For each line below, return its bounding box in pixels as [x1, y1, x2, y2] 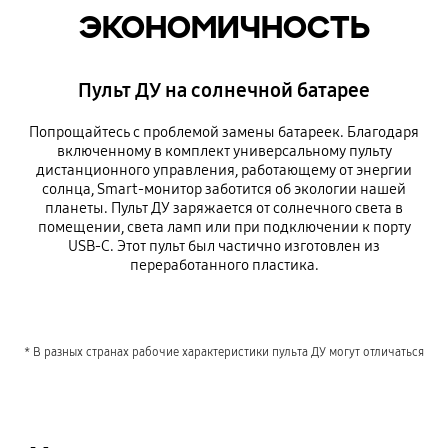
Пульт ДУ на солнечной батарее [78, 78, 370, 103]
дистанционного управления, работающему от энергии [36, 161, 412, 180]
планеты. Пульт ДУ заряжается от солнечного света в [45, 199, 403, 218]
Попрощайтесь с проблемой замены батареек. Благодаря [29, 123, 419, 142]
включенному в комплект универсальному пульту [56, 142, 392, 161]
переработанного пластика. [129, 256, 319, 275]
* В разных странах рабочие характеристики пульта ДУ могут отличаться [24, 343, 424, 359]
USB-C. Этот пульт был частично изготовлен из [68, 237, 380, 256]
